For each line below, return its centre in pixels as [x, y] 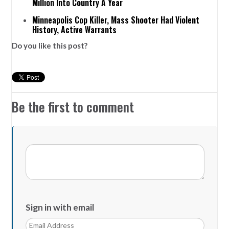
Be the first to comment [73, 107]
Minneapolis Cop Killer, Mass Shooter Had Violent [116, 20]
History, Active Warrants [75, 30]
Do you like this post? [50, 46]
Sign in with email [60, 208]
